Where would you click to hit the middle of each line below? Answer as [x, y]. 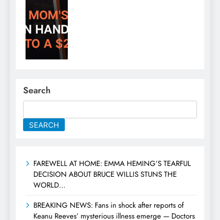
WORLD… [49, 185]
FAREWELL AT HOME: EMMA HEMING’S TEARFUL [112, 164]
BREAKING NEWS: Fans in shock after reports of [109, 206]
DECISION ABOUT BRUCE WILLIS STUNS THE [105, 175]
